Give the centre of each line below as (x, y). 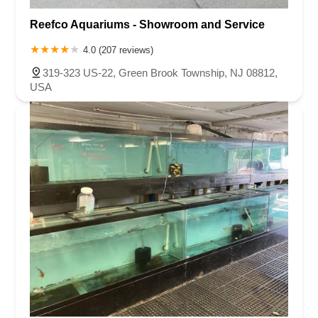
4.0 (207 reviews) (118, 50)
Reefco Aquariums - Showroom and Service (147, 24)
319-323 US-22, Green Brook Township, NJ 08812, (160, 72)
